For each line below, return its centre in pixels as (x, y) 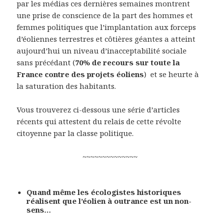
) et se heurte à (172, 74)
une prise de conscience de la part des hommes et (105, 15)
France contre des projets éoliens (81, 74)
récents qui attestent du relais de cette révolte (99, 121)
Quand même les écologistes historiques (104, 192)
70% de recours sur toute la (128, 62)
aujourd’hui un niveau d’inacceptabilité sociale (102, 50)
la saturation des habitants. (67, 86)
